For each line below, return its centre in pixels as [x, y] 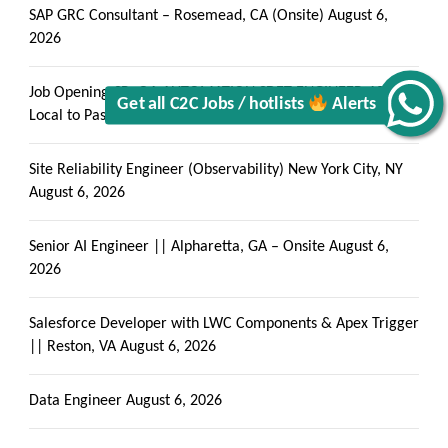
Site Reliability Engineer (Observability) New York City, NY [216, 170]
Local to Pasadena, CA [100, 116]
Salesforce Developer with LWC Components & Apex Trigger [224, 324]
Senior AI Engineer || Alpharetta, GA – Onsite [177, 247]
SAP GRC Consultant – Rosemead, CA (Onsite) [176, 16]
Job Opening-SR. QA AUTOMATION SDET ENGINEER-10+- [213, 93]
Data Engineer [75, 401]
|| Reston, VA [72, 347]
